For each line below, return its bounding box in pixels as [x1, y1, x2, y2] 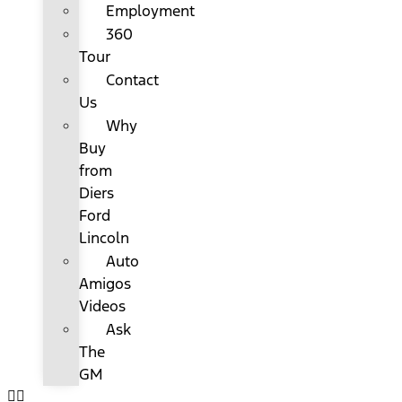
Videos [79, 296, 127, 317]
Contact [106, 70, 160, 91]
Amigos [79, 274, 132, 294]
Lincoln [79, 228, 130, 249]
